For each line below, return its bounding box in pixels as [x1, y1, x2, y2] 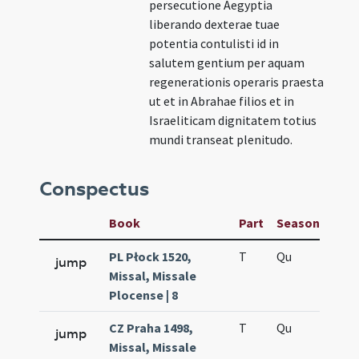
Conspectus [39, 177, 150, 201]
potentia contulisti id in [149, 35, 280, 51]
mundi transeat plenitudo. [149, 131, 293, 147]
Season [276, 215, 321, 231]
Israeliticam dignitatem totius [149, 112, 317, 128]
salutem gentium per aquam [149, 54, 305, 71]
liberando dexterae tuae [149, 16, 280, 32]
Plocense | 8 [109, 287, 179, 303]
